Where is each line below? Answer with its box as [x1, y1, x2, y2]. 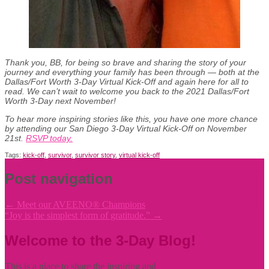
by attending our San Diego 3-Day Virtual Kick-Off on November [5, 123, 247, 133]
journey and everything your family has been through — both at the [5, 67, 259, 77]
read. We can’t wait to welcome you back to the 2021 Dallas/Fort [5, 86, 249, 96]
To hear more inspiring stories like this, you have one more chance [5, 113, 258, 124]
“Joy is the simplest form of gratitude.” [5, 210, 153, 220]
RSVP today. [26, 133, 73, 143]
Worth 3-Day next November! [5, 95, 116, 106]
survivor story [75, 151, 115, 159]
